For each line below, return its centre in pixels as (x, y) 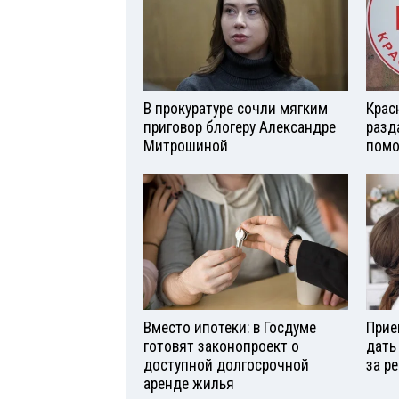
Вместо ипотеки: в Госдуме (230, 327)
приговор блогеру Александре (240, 128)
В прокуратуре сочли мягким (236, 109)
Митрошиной (186, 147)
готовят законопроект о (221, 346)
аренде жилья (189, 383)
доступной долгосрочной (226, 365)
